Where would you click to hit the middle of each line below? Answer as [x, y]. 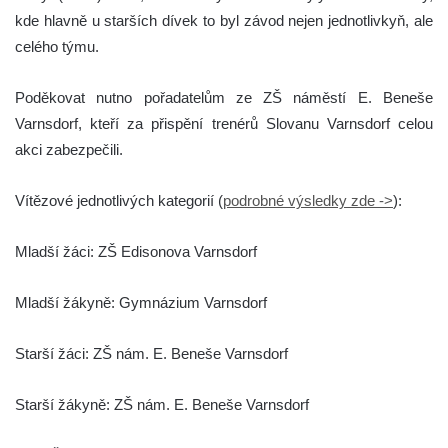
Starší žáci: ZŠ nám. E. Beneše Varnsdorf [151, 353]
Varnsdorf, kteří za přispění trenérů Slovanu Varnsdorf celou [224, 123]
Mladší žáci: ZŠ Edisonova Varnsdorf [136, 251]
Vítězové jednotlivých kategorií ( [119, 200]
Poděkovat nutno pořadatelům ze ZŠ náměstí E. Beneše [224, 97]
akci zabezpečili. [69, 149]
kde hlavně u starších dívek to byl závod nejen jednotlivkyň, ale [224, 20]
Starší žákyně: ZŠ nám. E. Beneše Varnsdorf [162, 404]
